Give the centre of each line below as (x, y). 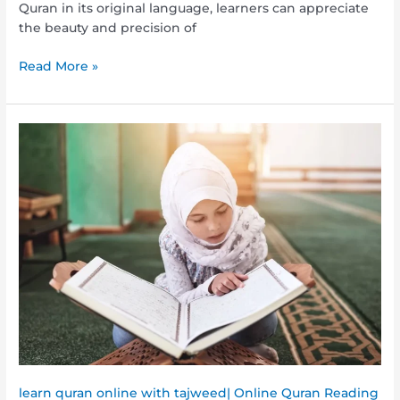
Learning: (49, 151)
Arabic (38, 230)
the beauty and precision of (108, 28)
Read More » (59, 66)
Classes (42, 250)
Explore (43, 171)
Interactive (53, 132)
